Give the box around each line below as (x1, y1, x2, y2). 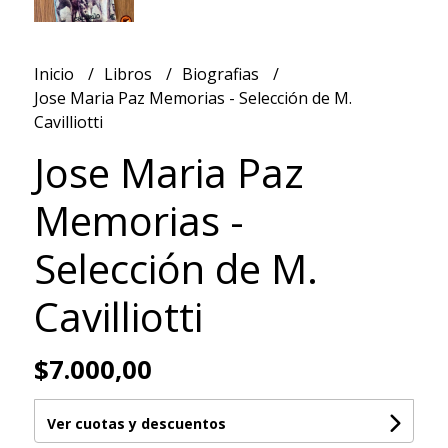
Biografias (181, 63, 263, 86)
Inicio (33, 63, 78, 86)
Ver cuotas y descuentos (46, 414, 226, 434)
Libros (103, 63, 156, 86)
